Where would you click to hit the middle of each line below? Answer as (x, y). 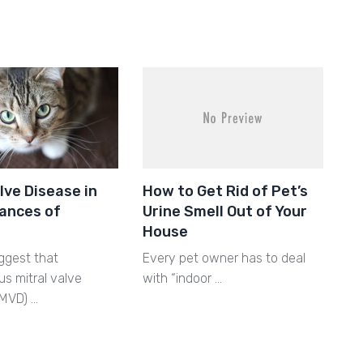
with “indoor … (182, 279)
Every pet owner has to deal (224, 258)
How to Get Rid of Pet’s (225, 192)
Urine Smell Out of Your (224, 212)
